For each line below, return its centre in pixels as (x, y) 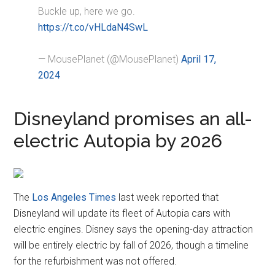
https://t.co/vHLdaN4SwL (93, 28)
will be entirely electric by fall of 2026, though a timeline (131, 246)
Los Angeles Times (74, 198)
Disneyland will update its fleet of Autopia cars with (122, 214)
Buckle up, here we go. (87, 12)
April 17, (199, 60)
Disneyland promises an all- (133, 119)
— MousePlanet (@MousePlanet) (110, 60)
